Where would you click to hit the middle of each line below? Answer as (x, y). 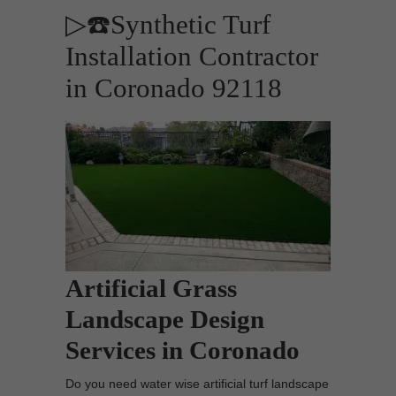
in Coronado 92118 (174, 88)
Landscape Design (165, 319)
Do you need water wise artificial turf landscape (197, 384)
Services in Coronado (183, 350)
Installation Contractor (192, 57)
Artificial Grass (151, 288)
